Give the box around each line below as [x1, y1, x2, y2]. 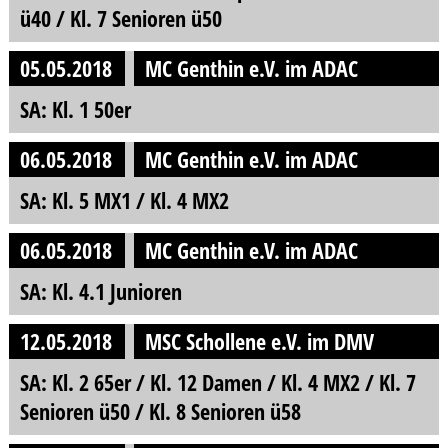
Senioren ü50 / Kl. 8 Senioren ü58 [19, 395, 301, 427]
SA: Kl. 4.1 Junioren [19, 275, 182, 307]
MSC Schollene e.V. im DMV [145, 325, 375, 357]
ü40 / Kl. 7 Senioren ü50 [19, 3, 222, 35]
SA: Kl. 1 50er [19, 94, 131, 126]
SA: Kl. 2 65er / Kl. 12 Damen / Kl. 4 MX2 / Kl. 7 [19, 366, 416, 398]
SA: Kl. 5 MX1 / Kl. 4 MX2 [19, 184, 229, 216]
